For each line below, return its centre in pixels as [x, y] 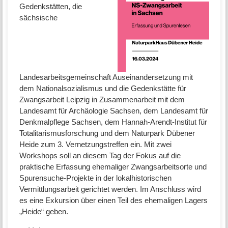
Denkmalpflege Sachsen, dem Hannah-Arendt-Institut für [113, 122]
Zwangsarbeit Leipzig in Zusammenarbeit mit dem [102, 100]
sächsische [38, 17]
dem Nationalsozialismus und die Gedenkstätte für [103, 89]
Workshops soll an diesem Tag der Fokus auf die [100, 156]
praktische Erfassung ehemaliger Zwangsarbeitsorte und [113, 167]
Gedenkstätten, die [50, 6]
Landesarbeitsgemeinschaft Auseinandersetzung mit [106, 77]
